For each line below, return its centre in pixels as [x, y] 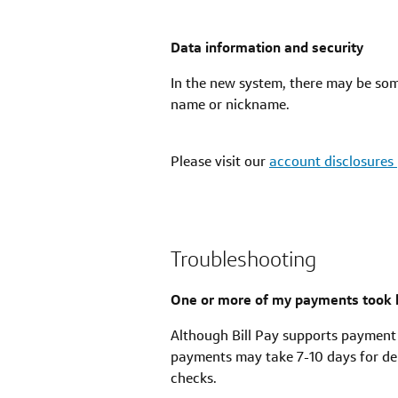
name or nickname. [230, 105]
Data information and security [267, 48]
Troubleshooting [243, 259]
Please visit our [220, 162]
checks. [194, 378]
